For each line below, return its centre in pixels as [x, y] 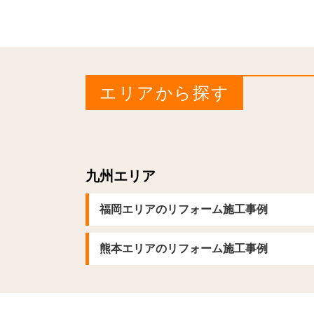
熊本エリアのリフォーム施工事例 [184, 249]
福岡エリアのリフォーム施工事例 [184, 210]
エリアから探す [165, 93]
